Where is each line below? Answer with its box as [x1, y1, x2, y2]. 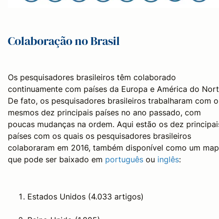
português [105, 154, 143, 164]
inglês [157, 154, 179, 164]
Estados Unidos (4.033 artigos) [27, 191, 144, 201]
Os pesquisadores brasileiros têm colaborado [8, 72, 176, 82]
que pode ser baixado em [8, 154, 105, 164]
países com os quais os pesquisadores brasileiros [8, 131, 191, 141]
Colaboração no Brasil [8, 32, 120, 49]
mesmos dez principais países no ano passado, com [8, 107, 201, 117]
